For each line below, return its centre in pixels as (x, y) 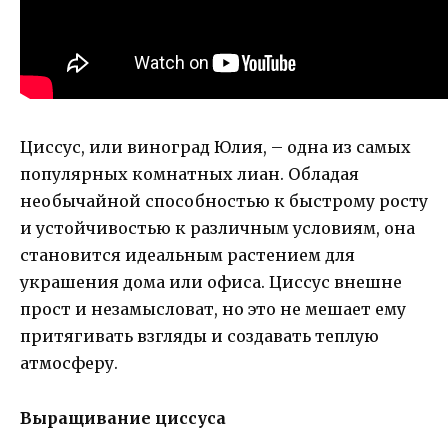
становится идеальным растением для (187, 255)
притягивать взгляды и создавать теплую (199, 336)
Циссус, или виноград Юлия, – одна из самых (215, 147)
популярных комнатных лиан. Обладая (189, 174)
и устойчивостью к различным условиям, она (217, 228)
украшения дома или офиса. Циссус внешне (211, 282)
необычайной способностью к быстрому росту (224, 201)
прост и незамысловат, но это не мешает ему (213, 309)
